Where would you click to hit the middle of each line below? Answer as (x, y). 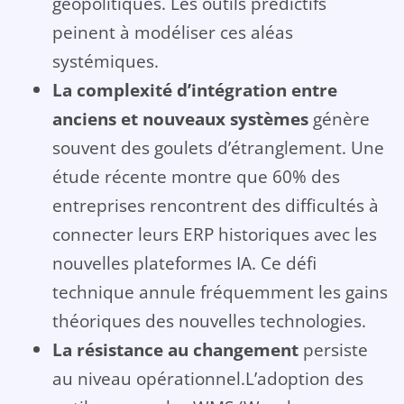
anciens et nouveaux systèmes (180, 119)
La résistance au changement (175, 350)
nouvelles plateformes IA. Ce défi (184, 263)
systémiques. (105, 61)
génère (339, 119)
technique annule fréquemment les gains (220, 292)
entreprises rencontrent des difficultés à (215, 206)
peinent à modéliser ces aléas (172, 32)
